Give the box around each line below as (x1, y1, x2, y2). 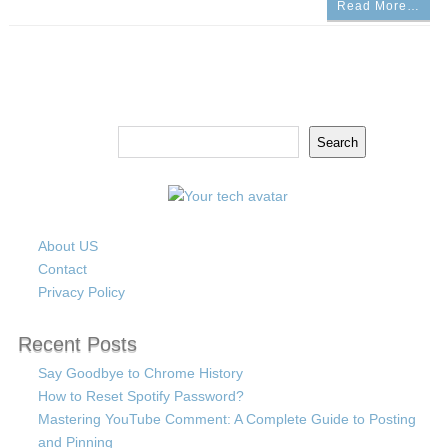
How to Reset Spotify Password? (37, 388, 244, 404)
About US (37, 238, 98, 254)
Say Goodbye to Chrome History (37, 365, 243, 381)
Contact (37, 261, 87, 277)
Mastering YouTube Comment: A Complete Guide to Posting (37, 411, 416, 427)
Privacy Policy (37, 284, 125, 300)
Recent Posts (17, 333, 137, 355)
